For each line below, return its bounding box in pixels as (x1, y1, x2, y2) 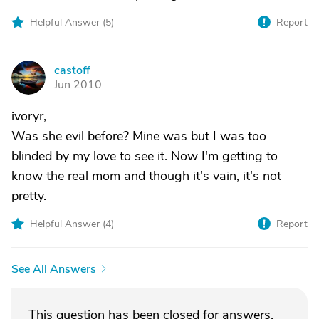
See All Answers (11, 261, 96, 277)
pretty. (11, 187, 46, 204)
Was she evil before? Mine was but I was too (11, 127, 266, 145)
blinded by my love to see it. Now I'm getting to (11, 147, 278, 164)
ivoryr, (11, 108, 46, 125)
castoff (54, 63, 90, 78)
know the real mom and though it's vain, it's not (11, 167, 281, 184)
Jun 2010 (54, 77, 102, 93)
